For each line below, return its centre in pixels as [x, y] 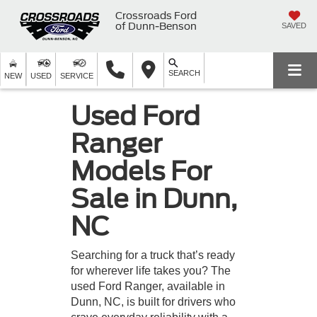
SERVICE [77, 76]
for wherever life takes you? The [151, 270]
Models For [141, 171]
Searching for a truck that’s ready [153, 255]
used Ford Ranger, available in [148, 286]
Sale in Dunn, [154, 198]
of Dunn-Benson [156, 26]
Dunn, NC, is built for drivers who [153, 301]
